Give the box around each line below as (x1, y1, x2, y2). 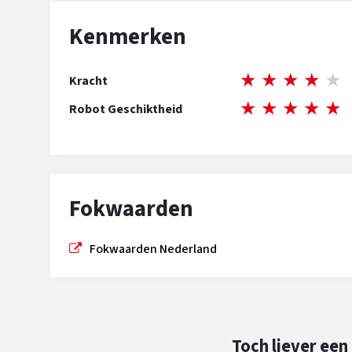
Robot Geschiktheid (69, 101, 182, 118)
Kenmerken (69, 21, 186, 53)
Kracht (69, 72, 108, 90)
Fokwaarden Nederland (90, 240, 217, 258)
